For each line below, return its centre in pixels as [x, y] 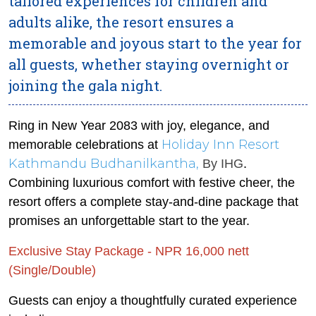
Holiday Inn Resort [220, 145]
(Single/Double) [52, 270]
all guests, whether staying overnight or [149, 64]
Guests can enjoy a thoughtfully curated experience [153, 300]
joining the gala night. [85, 85]
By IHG [223, 164]
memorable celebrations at [85, 145]
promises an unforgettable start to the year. [129, 221]
